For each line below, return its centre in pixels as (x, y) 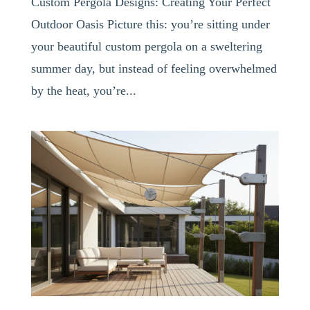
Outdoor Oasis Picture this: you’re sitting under (150, 24)
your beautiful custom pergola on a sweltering (146, 46)
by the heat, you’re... (83, 90)
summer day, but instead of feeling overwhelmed (154, 68)
